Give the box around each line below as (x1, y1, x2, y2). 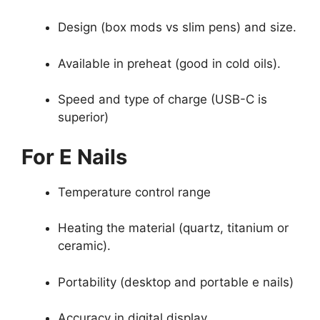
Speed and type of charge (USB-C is (58, 92, 267, 107)
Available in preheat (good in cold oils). (58, 56, 281, 71)
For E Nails (21, 144, 127, 169)
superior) (58, 110, 109, 125)
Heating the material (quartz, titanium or (58, 221, 289, 236)
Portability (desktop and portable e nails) (58, 274, 294, 289)
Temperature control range (58, 184, 211, 199)
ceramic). (58, 239, 111, 254)
